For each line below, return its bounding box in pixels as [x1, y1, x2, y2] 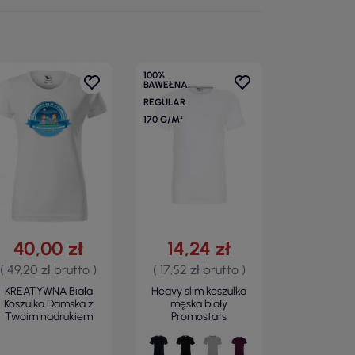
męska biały [170, 297, 227, 311]
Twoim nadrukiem [4, 310, 93, 323]
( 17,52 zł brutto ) [152, 262, 246, 277]
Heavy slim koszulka [151, 284, 246, 298]
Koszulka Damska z [3, 297, 94, 311]
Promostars [171, 310, 227, 323]
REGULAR [143, 97, 185, 108]
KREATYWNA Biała [4, 284, 93, 298]
